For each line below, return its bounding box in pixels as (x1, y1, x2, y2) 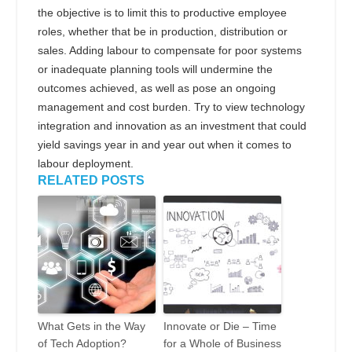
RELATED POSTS (38, 173, 145, 187)
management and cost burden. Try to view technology (38, 100, 305, 113)
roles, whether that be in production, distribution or (38, 24, 288, 38)
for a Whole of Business (163, 336, 281, 350)
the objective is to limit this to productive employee (38, 5, 287, 19)
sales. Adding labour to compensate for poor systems (38, 43, 302, 57)
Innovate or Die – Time (163, 319, 277, 332)
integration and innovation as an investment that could (38, 119, 306, 132)
